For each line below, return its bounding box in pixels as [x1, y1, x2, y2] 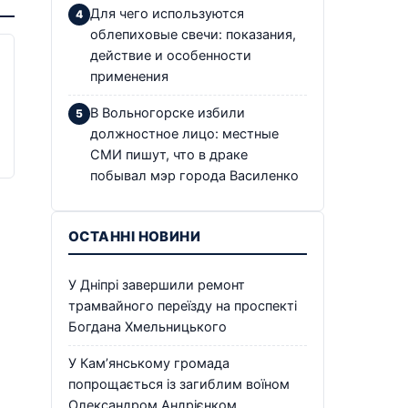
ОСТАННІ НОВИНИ [68, 227, 201, 245]
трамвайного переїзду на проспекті [68, 297, 297, 314]
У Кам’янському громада [68, 354, 229, 372]
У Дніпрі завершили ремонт [68, 276, 245, 293]
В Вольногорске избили [90, 104, 245, 121]
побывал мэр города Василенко [90, 167, 299, 184]
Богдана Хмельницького [68, 318, 227, 335]
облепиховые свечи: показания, [90, 25, 296, 43]
